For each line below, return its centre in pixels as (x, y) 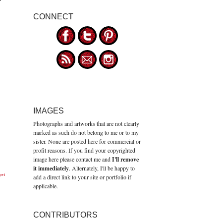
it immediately (51, 168)
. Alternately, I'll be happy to (102, 168)
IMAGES (48, 111)
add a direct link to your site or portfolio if (82, 177)
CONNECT (53, 17)
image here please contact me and (72, 159)
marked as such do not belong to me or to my (86, 132)
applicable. (45, 186)
